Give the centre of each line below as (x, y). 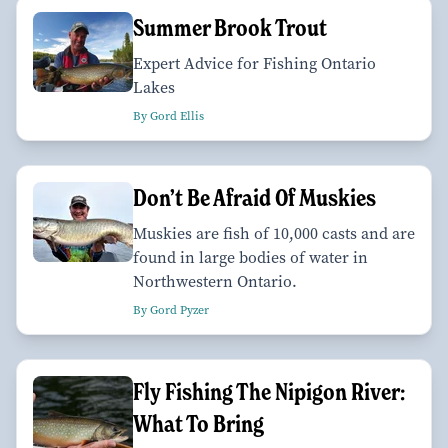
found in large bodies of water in (250, 257)
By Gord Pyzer (171, 309)
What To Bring (198, 423)
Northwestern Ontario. (215, 281)
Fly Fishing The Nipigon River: (269, 391)
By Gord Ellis (168, 115)
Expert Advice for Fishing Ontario (254, 63)
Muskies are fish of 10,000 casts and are (274, 233)
